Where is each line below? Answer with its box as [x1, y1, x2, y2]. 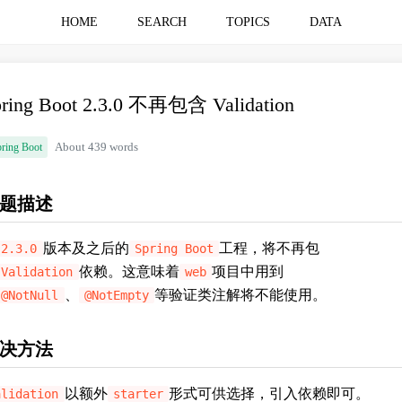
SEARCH [136, 15, 187, 29]
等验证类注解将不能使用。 [154, 287, 328, 302]
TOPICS [225, 15, 270, 29]
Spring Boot [134, 241, 214, 256]
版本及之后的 [42, 240, 129, 256]
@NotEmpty [83, 288, 149, 302]
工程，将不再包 [219, 240, 320, 256]
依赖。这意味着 [78, 264, 179, 279]
